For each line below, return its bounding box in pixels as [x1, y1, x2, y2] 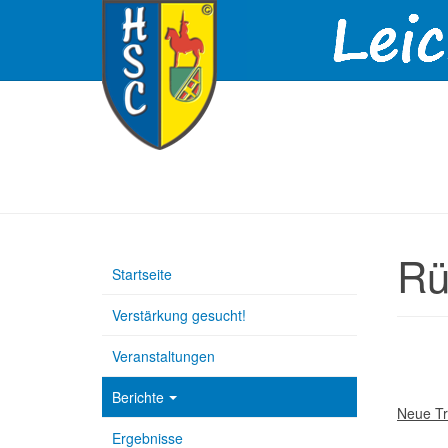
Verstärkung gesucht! [112, 305, 246, 325]
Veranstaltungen [112, 346, 215, 366]
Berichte [112, 387, 164, 407]
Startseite [112, 264, 172, 284]
